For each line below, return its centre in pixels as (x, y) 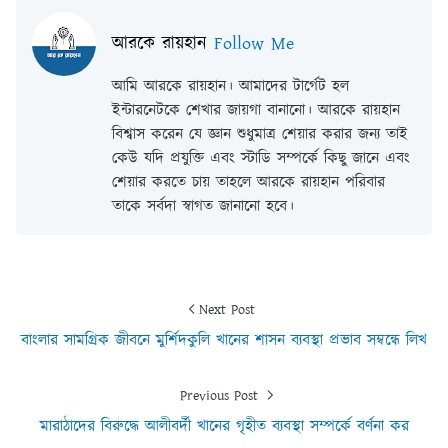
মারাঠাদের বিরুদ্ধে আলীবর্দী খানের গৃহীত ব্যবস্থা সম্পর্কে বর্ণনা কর (224, 427)
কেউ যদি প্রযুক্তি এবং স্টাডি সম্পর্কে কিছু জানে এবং (261, 159)
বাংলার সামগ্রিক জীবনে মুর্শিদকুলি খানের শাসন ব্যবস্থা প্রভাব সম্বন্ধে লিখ (224, 341)
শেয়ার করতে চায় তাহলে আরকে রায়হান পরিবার (248, 183)
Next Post (227, 310)
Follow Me (254, 44)
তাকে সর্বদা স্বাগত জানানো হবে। (203, 207)
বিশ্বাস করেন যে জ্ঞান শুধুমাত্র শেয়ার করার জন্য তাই (260, 135)
